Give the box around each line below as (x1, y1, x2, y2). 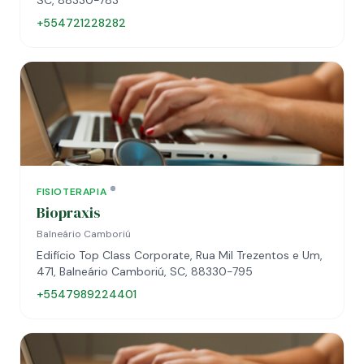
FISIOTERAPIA (37, 185, 107, 198)
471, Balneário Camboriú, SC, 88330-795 (37, 264, 253, 279)
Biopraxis (37, 202, 101, 223)
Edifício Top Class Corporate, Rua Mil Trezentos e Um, (37, 248, 323, 262)
